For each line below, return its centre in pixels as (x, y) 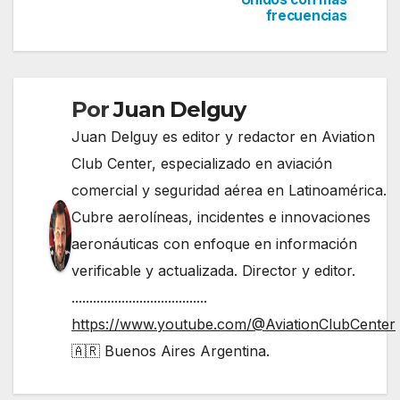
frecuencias (306, 15)
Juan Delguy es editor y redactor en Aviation (223, 136)
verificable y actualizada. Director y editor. (213, 270)
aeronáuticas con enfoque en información (214, 243)
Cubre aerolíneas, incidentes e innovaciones (221, 217)
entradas (99, 50)
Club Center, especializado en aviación (202, 163)
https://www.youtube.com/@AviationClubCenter (233, 324)
